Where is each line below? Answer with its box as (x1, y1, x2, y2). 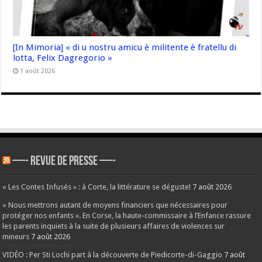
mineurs (2, 232, 30, 241)
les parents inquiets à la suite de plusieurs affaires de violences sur (2, 221, 225, 230)
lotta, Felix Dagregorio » (13, 52, 113, 63)
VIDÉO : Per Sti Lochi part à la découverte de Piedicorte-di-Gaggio (2, 250, 223, 259)
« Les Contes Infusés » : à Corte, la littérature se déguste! (2, 182, 191, 191)
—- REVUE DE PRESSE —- (12, 154, 116, 168)
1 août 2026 (20, 67, 56, 75)
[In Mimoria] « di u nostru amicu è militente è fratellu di (13, 42, 237, 53)
